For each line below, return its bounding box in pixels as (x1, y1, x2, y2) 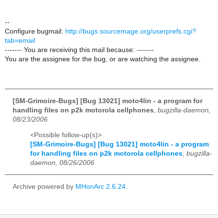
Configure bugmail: (5, 27, 65, 35)
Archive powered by (13, 183, 75, 191)
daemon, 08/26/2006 (30, 159, 94, 167)
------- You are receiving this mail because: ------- (5, 46, 154, 54)
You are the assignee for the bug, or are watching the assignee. (5, 55, 200, 63)
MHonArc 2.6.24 (75, 183, 126, 191)
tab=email (5, 36, 35, 44)
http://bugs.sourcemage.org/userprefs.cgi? (65, 27, 196, 35)
